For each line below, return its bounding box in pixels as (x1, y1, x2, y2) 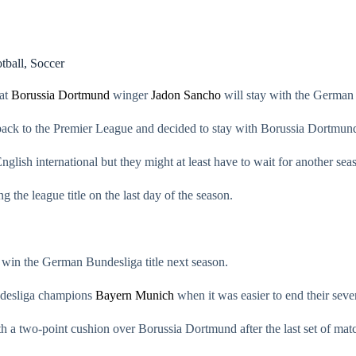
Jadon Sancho (151, 88, 221, 102)
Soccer (29, 56, 64, 70)
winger (110, 88, 151, 102)
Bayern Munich (95, 288, 174, 302)
